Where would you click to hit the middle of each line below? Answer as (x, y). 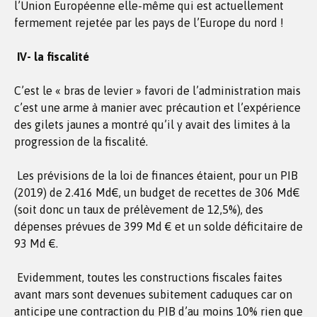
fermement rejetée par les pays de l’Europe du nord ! (149, 23)
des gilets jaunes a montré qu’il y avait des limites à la (152, 125)
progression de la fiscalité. (81, 142)
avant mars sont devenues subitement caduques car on (153, 294)
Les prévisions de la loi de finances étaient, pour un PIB (156, 175)
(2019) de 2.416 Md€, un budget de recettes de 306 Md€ (157, 192)
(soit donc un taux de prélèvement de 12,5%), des (139, 209)
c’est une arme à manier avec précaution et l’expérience (157, 108)
